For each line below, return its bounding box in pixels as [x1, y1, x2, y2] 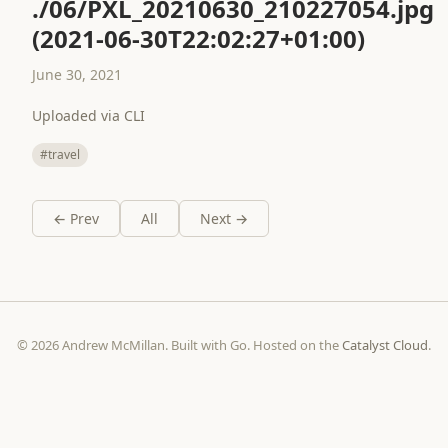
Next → [200, 209, 248, 228]
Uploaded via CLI [32, 106, 145, 125]
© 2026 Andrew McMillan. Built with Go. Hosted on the [17, 336, 342, 354]
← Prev [53, 209, 99, 228]
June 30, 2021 [32, 65, 122, 84]
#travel [40, 146, 80, 163]
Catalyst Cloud [342, 336, 428, 354]
